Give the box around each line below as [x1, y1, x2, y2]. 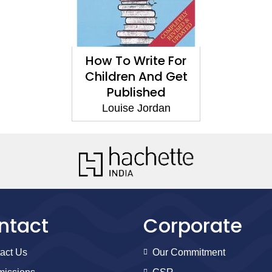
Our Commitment [152, 246, 225, 257]
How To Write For [86, 52, 186, 69]
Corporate [143, 211, 242, 239]
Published [106, 83, 166, 101]
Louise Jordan [101, 101, 171, 114]
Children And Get [84, 67, 188, 85]
